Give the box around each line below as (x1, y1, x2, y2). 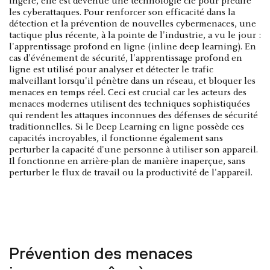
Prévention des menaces (9, 243, 193, 263)
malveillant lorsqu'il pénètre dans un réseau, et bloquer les (9, 76, 256, 86)
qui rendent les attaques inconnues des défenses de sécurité (9, 110, 258, 121)
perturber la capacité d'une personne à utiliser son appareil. (9, 145, 258, 155)
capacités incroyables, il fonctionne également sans (9, 133, 223, 143)
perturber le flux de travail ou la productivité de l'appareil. (9, 168, 253, 178)
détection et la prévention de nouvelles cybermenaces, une (9, 19, 256, 29)
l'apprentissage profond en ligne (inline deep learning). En (9, 42, 256, 52)
